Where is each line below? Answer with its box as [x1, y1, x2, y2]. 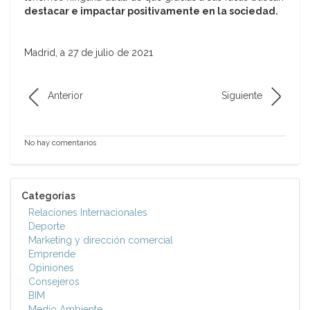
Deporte [28, 221, 65, 232]
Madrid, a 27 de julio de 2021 [24, 47, 153, 59]
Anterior [48, 90, 83, 102]
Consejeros [28, 276, 80, 288]
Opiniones [28, 262, 74, 274]
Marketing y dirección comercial [28, 235, 173, 246]
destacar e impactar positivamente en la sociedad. [24, 6, 280, 17]
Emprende [28, 248, 75, 260]
